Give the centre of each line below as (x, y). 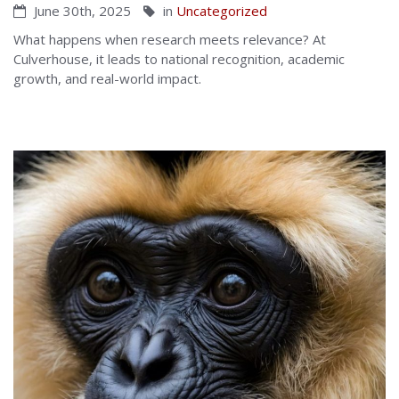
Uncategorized (222, 11)
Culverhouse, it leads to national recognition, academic (179, 59)
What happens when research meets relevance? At (170, 40)
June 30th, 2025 (81, 11)
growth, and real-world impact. (107, 79)
